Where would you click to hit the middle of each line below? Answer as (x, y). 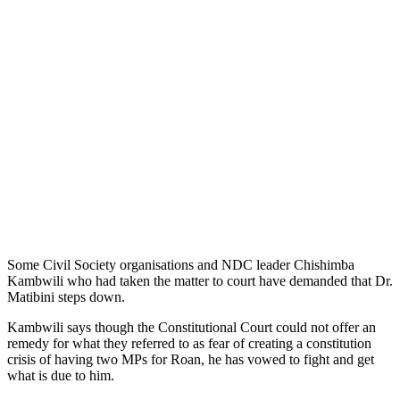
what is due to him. (61, 375)
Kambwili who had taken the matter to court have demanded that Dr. (200, 280)
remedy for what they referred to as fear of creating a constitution (189, 343)
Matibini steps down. (66, 296)
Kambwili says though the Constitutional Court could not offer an (192, 327)
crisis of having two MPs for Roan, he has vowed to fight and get (191, 359)
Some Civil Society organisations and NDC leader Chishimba (181, 264)
